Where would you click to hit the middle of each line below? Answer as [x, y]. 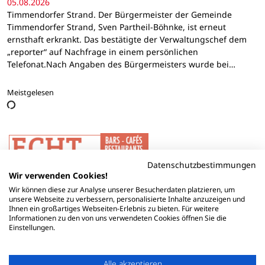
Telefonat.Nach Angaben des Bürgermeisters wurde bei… [121, 64]
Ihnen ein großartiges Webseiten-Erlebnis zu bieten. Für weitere [114, 209]
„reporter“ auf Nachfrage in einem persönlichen [103, 51]
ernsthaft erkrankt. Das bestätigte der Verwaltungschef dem [127, 39]
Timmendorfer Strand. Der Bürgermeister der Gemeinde [119, 14]
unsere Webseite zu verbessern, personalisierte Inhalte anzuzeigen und [127, 199]
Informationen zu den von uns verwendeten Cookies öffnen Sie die [118, 218]
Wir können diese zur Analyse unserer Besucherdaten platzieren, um [122, 190]
